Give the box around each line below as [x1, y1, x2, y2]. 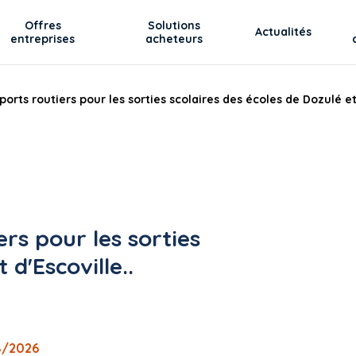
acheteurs [145, 31, 203, 46]
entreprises [10, 31, 75, 46]
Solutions [148, 17, 201, 33]
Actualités [255, 25, 312, 39]
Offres [24, 17, 61, 33]
